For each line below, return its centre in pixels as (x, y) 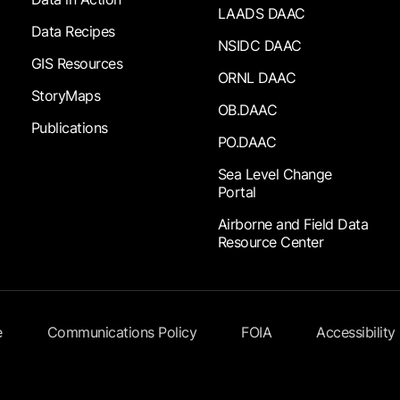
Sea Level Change (275, 175)
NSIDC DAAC (259, 46)
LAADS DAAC (261, 14)
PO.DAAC (247, 142)
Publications (69, 128)
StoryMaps (66, 96)
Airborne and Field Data (293, 225)
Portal (237, 192)
